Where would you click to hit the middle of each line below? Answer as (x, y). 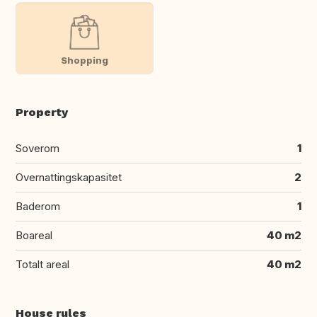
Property (42, 113)
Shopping (84, 60)
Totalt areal (42, 265)
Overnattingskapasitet (69, 178)
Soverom (38, 149)
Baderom (38, 207)
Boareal (34, 236)
